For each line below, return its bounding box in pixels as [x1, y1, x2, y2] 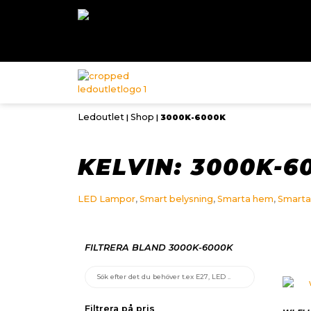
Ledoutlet [78, 112, 124, 123]
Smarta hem [217, 194, 274, 205]
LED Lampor [78, 194, 135, 205]
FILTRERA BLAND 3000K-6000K [85, 242, 233, 253]
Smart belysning [140, 194, 213, 205]
